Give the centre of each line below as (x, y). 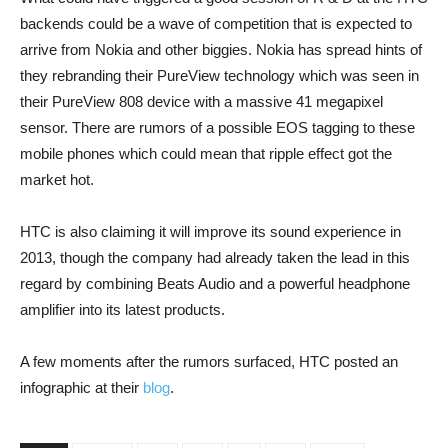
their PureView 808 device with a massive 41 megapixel (201, 102)
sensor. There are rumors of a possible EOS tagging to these (217, 128)
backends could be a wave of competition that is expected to (216, 24)
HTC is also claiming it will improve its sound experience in (210, 232)
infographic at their (81, 388)
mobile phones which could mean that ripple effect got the (206, 154)
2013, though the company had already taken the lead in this (215, 258)
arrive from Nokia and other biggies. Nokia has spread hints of (221, 50)
